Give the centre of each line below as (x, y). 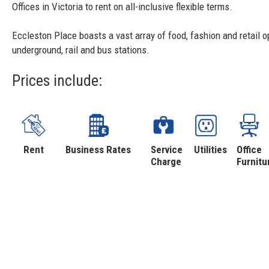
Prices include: (57, 81)
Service (166, 150)
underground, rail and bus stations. (81, 50)
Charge (166, 162)
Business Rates (98, 150)
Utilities (210, 150)
